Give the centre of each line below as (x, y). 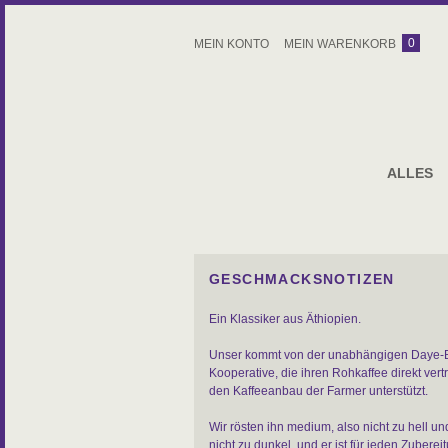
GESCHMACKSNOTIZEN (302, 279)
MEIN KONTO (231, 44)
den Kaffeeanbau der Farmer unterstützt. (318, 391)
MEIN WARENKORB (340, 44)
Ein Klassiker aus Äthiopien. (285, 319)
